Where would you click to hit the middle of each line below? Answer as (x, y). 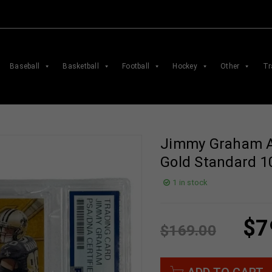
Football (136, 66)
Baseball (25, 66)
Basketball (81, 66)
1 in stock (190, 182)
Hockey (185, 66)
